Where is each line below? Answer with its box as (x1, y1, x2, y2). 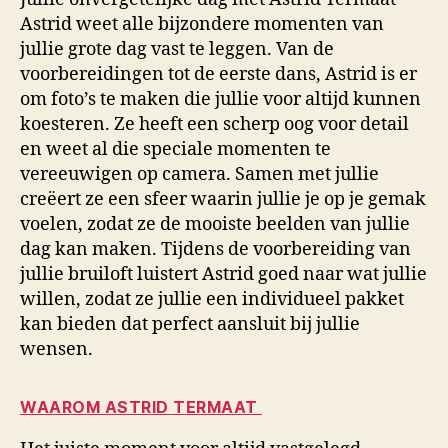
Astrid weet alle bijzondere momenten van (20, 13, 384, 37)
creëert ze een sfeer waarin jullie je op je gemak (20, 188, 426, 212)
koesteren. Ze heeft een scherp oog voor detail (20, 113, 409, 137)
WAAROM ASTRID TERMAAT (20, 397, 262, 418)
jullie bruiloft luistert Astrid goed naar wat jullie (20, 263, 427, 287)
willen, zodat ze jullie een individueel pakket (20, 288, 404, 312)
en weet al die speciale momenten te (20, 138, 331, 162)
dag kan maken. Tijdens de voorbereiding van (20, 238, 411, 262)
